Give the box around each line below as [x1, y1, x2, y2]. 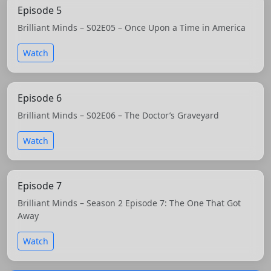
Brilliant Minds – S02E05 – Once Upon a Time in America [18, 21, 246, 33]
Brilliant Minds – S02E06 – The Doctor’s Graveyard [18, 109, 219, 121]
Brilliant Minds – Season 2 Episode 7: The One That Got [18, 197, 241, 209]
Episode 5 [18, 3, 62, 17]
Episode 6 [18, 91, 62, 105]
